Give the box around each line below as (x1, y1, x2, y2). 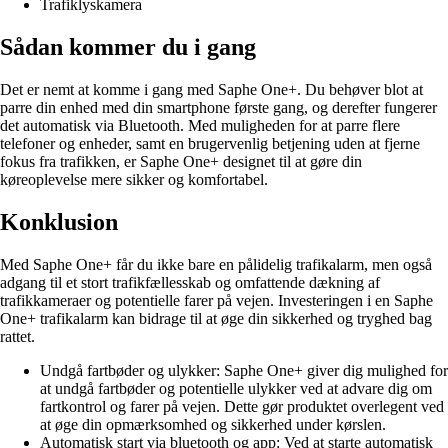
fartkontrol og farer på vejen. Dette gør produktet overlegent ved (40, 398, 444, 416)
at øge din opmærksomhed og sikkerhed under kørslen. (40, 416, 386, 434)
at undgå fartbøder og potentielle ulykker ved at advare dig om (40, 380, 432, 398)
